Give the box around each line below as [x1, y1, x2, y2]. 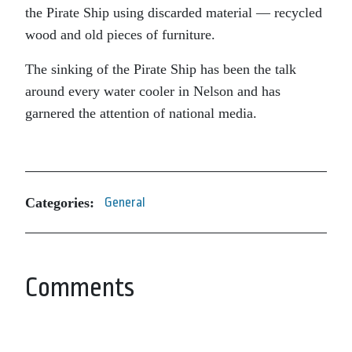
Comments [25, 273, 134, 302]
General [104, 195, 145, 210]
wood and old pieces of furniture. [25, 27, 215, 42]
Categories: [25, 194, 94, 211]
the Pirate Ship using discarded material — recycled [25, 5, 322, 20]
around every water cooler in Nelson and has [25, 83, 280, 99]
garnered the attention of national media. [25, 105, 257, 121]
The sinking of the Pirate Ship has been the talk [25, 61, 296, 77]
